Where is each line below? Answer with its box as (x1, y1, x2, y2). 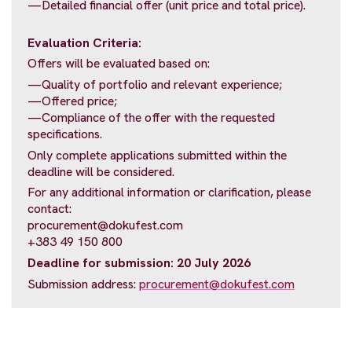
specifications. (27, 125, 102, 142)
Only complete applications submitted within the (27, 146, 287, 163)
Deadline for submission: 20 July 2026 (27, 254, 251, 271)
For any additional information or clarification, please (27, 184, 311, 201)
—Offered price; (27, 92, 117, 109)
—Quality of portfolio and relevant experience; (27, 75, 282, 93)
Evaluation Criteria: (27, 34, 145, 51)
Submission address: (27, 275, 139, 292)
